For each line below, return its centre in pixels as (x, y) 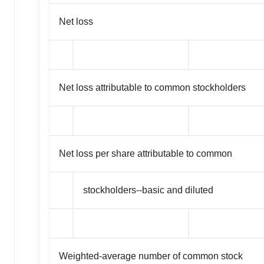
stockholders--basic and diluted (148, 190)
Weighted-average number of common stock (151, 256)
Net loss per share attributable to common (146, 154)
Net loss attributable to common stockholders (152, 88)
